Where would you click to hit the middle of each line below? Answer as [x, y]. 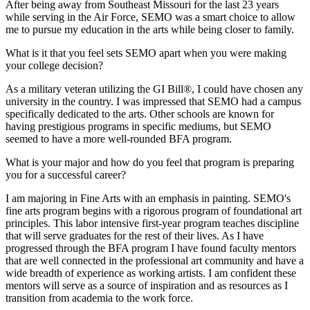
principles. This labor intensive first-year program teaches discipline [152, 223]
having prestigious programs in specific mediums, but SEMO [138, 126]
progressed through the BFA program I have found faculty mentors [151, 248]
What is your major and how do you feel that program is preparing [150, 162]
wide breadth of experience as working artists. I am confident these [151, 273]
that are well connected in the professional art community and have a [155, 260]
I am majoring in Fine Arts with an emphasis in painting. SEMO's [148, 198]
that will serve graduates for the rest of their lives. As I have [135, 235]
